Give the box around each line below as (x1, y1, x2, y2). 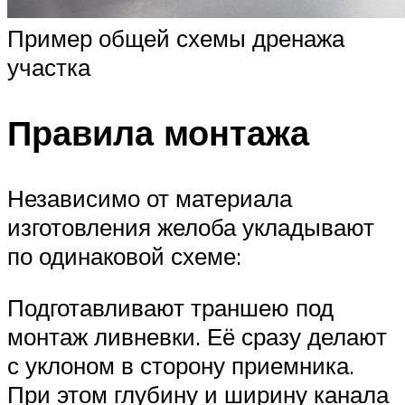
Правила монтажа (7, 109, 309, 155)
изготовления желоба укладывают (7, 212, 374, 241)
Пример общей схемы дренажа (7, 23, 344, 52)
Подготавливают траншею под (7, 293, 334, 323)
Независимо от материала (7, 183, 292, 212)
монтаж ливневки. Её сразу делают (7, 322, 387, 352)
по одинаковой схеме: (7, 240, 241, 270)
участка (7, 52, 90, 81)
